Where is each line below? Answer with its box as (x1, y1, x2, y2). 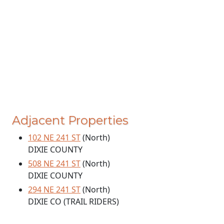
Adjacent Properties (12, 112, 128, 127)
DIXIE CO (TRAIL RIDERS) (28, 195, 119, 207)
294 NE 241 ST (28, 183, 80, 195)
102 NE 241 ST (28, 131, 80, 143)
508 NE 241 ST (28, 157, 80, 169)
